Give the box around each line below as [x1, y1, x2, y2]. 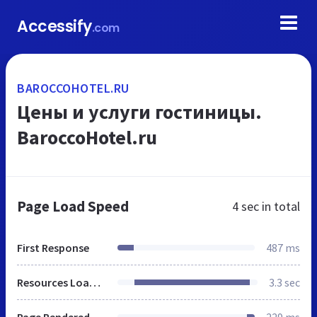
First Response [17, 241, 89, 255]
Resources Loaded [89, 275, 100, 289]
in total [259, 198, 300, 214]
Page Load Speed [17, 197, 129, 216]
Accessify [17, 16, 92, 38]
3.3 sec [269, 275, 300, 289]
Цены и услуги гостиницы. [17, 99, 262, 125]
